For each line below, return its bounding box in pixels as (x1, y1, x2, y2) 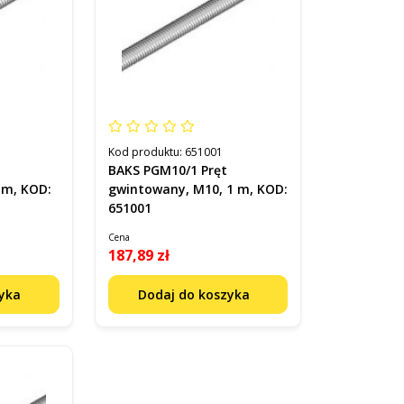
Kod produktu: (107, 143, 185, 160)
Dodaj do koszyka (137, 285, 253, 303)
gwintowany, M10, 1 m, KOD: (107, 179, 288, 197)
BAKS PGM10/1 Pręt (107, 161, 227, 179)
